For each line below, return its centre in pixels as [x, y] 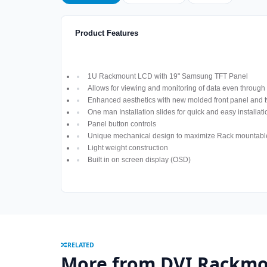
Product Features [106, 33]
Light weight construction [128, 148]
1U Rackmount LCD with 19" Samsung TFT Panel [167, 77]
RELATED [81, 245]
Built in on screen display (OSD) [139, 160]
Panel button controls [122, 124]
